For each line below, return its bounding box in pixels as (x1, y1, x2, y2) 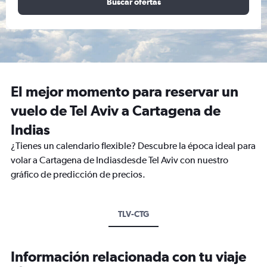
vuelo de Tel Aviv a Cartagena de (11, 102, 221, 119)
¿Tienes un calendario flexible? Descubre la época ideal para (11, 140, 256, 151)
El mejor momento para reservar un (11, 83, 238, 100)
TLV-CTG (118, 209, 149, 219)
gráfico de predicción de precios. (11, 169, 145, 180)
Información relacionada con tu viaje (11, 248, 246, 265)
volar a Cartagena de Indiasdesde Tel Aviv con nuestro (11, 154, 228, 166)
